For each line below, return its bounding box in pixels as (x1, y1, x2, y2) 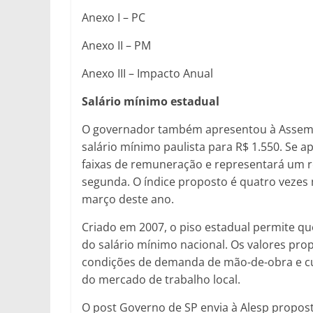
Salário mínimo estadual (82, 94, 219, 109)
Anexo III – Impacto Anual (82, 66, 213, 81)
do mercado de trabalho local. (82, 272, 240, 287)
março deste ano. (82, 191, 174, 207)
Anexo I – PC (82, 10, 145, 25)
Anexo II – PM (82, 38, 151, 53)
